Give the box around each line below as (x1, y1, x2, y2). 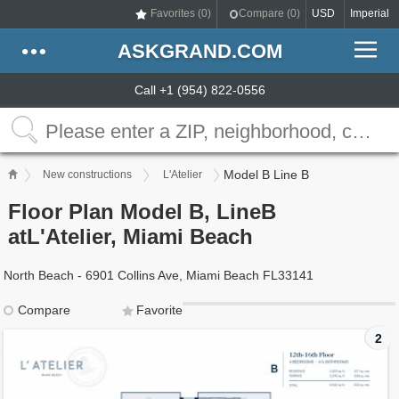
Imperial (350, 7, 389, 20)
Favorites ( (151, 7, 201, 20)
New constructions (43, 168, 133, 181)
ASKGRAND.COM (117, 40, 282, 62)
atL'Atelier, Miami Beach (8, 224, 254, 248)
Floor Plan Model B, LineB (8, 199, 277, 224)
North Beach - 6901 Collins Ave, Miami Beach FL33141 (4, 268, 314, 282)
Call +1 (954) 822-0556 (134, 83, 265, 97)
